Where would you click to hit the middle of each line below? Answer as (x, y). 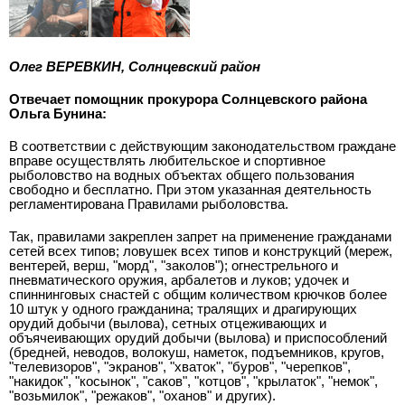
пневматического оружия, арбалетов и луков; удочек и (179, 280)
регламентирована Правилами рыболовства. (149, 204)
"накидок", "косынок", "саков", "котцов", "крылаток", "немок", (193, 381)
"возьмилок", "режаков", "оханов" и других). (142, 396)
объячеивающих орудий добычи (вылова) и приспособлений (198, 338)
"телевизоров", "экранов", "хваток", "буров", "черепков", (180, 367)
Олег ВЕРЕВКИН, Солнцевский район (135, 66)
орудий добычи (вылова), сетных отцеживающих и (168, 323)
